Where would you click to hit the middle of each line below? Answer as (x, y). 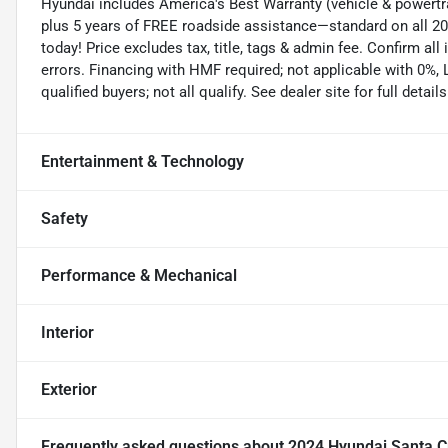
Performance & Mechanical (139, 276)
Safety (64, 219)
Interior (67, 333)
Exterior (69, 390)
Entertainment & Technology (142, 162)
